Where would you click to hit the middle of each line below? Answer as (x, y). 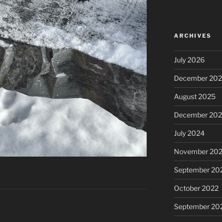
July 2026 (189, 60)
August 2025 (194, 97)
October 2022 (196, 188)
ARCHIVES (193, 36)
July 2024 (189, 133)
